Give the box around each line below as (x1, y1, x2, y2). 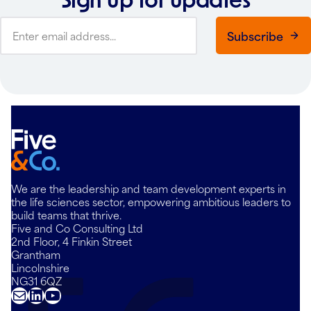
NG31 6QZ (11, 272, 62, 289)
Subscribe (227, 26, 283, 45)
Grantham (11, 246, 60, 262)
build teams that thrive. (11, 206, 121, 223)
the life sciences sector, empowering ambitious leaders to (11, 193, 291, 210)
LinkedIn (27, 280, 97, 308)
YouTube (44, 280, 113, 308)
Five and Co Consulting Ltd (11, 219, 143, 236)
